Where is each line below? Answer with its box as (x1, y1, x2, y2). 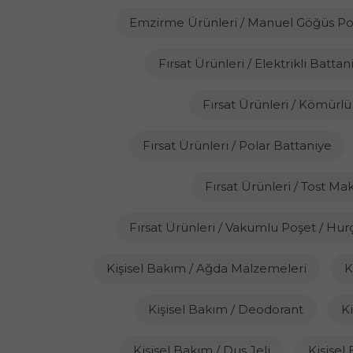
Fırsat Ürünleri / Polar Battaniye (143, 138, 332, 153)
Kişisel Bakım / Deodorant (147, 302, 303, 317)
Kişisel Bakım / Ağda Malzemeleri (106, 261, 307, 276)
